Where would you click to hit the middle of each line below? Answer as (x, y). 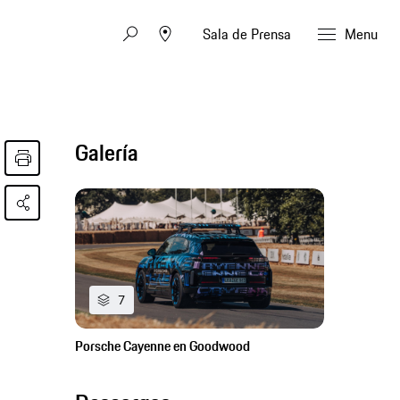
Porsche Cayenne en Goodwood (163, 346)
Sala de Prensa (247, 33)
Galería (107, 153)
